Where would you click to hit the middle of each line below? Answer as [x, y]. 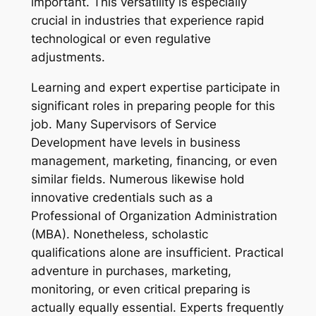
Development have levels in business [135, 143]
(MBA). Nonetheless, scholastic [119, 235]
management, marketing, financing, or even [154, 161]
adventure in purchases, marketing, [131, 271]
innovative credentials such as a [122, 198]
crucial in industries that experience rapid [147, 21]
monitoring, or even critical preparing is [140, 290]
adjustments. [68, 57]
